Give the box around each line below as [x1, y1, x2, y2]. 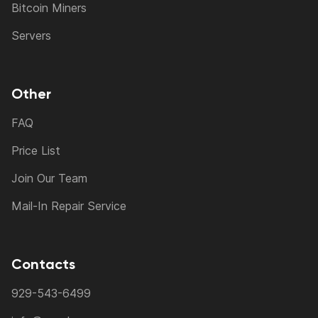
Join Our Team [11, 171, 87, 186]
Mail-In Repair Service [11, 199, 126, 214]
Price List [11, 143, 60, 158]
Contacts [11, 256, 75, 273]
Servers [11, 28, 51, 43]
